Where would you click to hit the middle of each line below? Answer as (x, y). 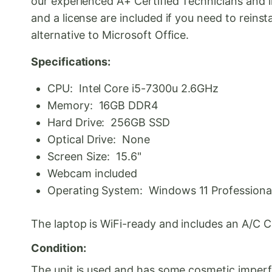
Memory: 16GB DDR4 (103, 106)
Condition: (59, 248)
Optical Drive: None (99, 140)
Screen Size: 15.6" (94, 157)
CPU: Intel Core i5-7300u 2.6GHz (133, 89)
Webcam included (93, 174)
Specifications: (71, 62)
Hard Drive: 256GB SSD (109, 123)
